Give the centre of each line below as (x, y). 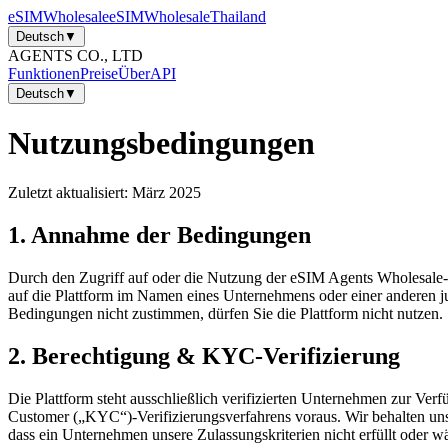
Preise (99, 73)
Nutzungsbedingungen (161, 143)
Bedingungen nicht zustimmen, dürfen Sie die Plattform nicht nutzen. (225, 313)
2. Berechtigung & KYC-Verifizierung (204, 355)
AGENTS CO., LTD (75, 55)
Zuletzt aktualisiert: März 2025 (104, 192)
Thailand (238, 16)
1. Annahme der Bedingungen (159, 234)
